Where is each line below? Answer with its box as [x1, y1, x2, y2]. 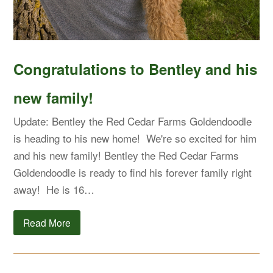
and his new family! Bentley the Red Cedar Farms [13, 147, 239, 163]
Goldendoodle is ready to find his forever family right [13, 164, 252, 180]
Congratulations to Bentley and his [13, 58, 258, 79]
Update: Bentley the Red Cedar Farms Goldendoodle [13, 113, 252, 129]
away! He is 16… [13, 181, 95, 197]
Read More [23, 215, 71, 229]
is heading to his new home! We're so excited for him [13, 130, 257, 146]
